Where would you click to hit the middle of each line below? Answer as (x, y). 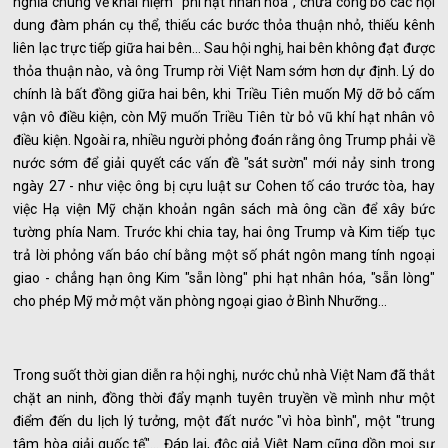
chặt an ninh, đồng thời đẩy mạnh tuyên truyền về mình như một (224, 398)
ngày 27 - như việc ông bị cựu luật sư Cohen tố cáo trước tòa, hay (224, 186)
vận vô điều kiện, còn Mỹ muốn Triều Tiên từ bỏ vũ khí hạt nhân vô (224, 117)
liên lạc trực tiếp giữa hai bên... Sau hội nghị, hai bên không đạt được (224, 48)
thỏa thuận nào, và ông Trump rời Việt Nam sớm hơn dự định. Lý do (224, 71)
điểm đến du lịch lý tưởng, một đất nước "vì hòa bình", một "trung (224, 421)
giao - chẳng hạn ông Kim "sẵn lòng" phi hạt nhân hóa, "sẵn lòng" (224, 278)
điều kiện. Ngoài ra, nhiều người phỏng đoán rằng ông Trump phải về (224, 140)
